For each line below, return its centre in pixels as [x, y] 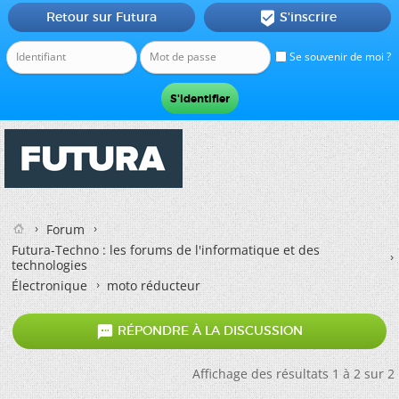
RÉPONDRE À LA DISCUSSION [208, 331]
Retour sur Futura [101, 17]
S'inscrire [308, 17]
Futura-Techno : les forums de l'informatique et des [166, 250]
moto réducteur [154, 285]
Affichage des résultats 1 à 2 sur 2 [293, 374]
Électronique [49, 285]
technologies [49, 265]
